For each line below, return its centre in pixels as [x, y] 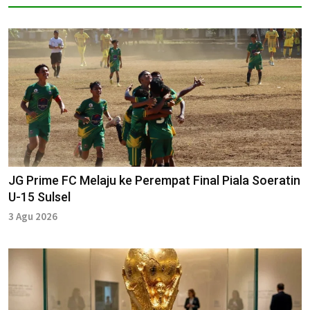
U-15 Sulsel [39, 197]
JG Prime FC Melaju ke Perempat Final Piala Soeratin [154, 180]
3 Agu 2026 [33, 216]
